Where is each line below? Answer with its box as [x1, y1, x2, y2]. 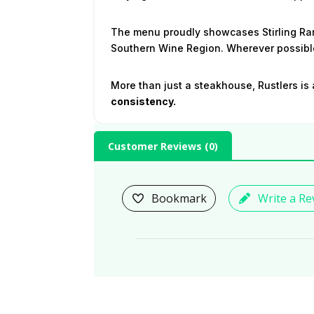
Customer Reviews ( [108, 139, 210, 153]
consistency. [110, 95, 176, 107]
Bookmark [151, 190, 207, 206]
